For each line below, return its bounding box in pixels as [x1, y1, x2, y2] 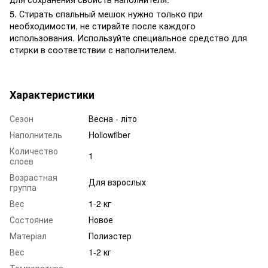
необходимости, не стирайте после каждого [10, 19, 196, 32]
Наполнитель [10, 128, 62, 141]
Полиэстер [89, 229, 132, 242]
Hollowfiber [89, 128, 130, 141]
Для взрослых [89, 175, 146, 188]
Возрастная [10, 170, 57, 183]
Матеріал [10, 229, 47, 242]
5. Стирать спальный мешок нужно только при [10, 7, 203, 20]
